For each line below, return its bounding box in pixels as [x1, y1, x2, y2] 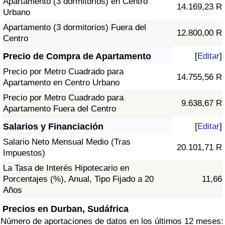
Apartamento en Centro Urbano [3, 78, 120, 88]
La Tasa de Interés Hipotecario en [3, 163, 129, 173]
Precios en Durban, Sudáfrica [3, 203, 129, 214]
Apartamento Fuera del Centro [3, 104, 116, 114]
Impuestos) [3, 148, 45, 158]
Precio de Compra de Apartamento [3, 51, 151, 62]
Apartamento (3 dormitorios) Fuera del [3, 23, 146, 33]
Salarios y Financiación [3, 122, 103, 132]
